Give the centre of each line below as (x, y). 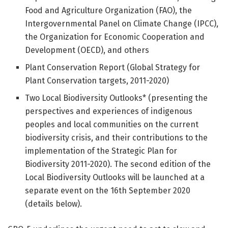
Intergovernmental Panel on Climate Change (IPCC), (122, 24)
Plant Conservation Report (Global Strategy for (113, 68)
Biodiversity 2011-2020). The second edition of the (118, 164)
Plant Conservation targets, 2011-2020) (97, 81)
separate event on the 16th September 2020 (108, 191)
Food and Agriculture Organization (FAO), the (109, 11)
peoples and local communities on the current (112, 125)
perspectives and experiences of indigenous (109, 111)
